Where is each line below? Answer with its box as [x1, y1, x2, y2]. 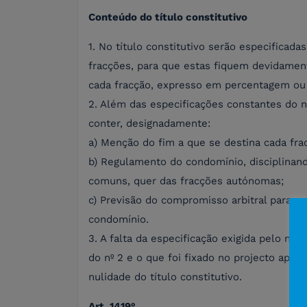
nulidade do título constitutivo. [88, 271, 242, 284]
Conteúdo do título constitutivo [88, 11, 247, 24]
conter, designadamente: [88, 117, 210, 130]
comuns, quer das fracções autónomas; [88, 175, 284, 188]
